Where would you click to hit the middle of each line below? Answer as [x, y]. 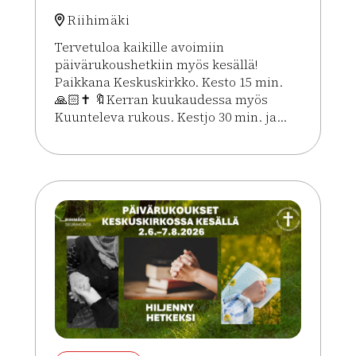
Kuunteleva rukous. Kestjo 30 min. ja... [171, 116]
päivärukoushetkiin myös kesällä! [156, 64]
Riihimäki [99, 19]
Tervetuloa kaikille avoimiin [139, 46]
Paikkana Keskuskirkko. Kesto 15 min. [169, 81]
